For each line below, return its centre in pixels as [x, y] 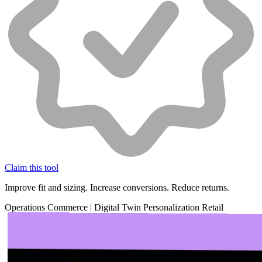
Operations [26, 208]
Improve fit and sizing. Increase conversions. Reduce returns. [117, 188]
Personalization [173, 208]
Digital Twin [119, 208]
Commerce [69, 208]
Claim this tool [32, 168]
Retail [213, 208]
